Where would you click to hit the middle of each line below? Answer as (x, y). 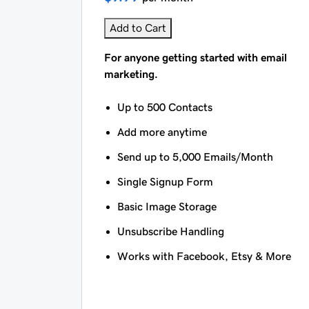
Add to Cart (138, 28)
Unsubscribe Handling (171, 231)
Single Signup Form (166, 182)
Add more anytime (162, 132)
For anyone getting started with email (196, 58)
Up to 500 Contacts (165, 107)
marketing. (131, 74)
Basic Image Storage (167, 207)
